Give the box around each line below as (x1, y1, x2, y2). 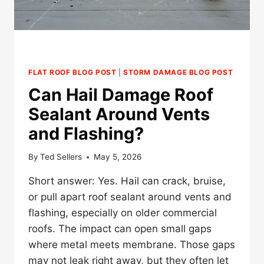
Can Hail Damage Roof (28, 84, 213, 105)
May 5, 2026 (94, 152, 142, 162)
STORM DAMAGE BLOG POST (123, 67, 233, 77)
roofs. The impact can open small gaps (28, 223, 212, 235)
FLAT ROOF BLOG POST (28, 67, 117, 77)
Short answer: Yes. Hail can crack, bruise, (28, 175, 226, 187)
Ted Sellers (40, 152, 82, 162)
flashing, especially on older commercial (28, 207, 217, 219)
